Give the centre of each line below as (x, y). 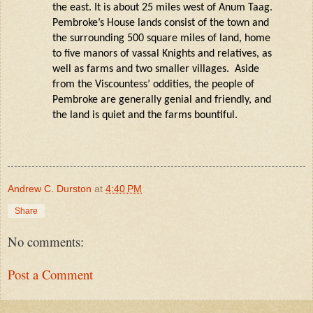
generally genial (155, 100)
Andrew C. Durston (50, 188)
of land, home (237, 39)
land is (84, 116)
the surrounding (89, 39)
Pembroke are (85, 100)
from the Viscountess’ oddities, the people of (153, 85)
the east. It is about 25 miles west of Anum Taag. (162, 8)
